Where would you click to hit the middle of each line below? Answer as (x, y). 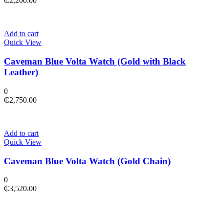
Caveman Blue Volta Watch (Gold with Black (95, 62)
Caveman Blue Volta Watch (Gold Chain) (87, 161)
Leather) (21, 72)
